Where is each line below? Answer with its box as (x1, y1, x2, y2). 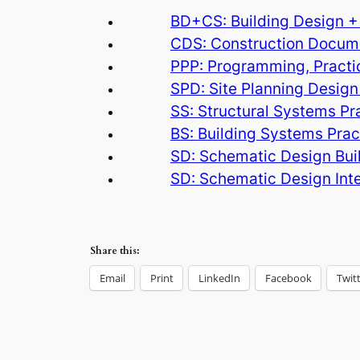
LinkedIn (198, 270, 240, 285)
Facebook (265, 270, 312, 285)
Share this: (90, 243, 139, 257)
